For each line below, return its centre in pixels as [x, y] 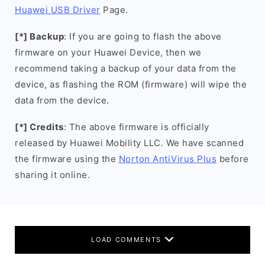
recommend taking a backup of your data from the [126, 68]
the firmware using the [67, 159]
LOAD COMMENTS [128, 240]
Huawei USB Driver [58, 10]
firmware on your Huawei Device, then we [108, 52]
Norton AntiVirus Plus [167, 159]
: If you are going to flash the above [143, 36]
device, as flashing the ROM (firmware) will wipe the [131, 84]
